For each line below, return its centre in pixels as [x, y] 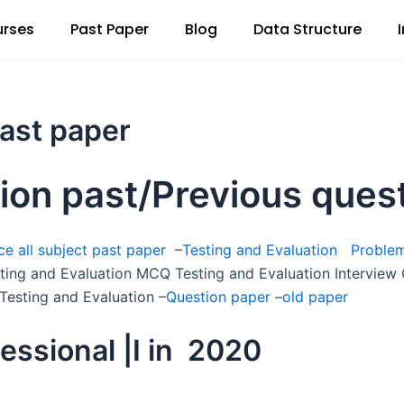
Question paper [218, 297]
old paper [315, 297]
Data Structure [307, 29]
